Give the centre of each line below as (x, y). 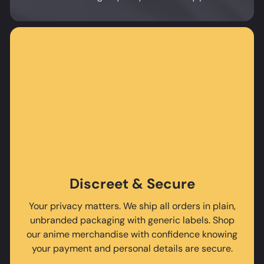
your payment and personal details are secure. (132, 248)
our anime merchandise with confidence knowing (132, 234)
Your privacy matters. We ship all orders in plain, (132, 206)
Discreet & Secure (132, 183)
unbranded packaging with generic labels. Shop (132, 220)
